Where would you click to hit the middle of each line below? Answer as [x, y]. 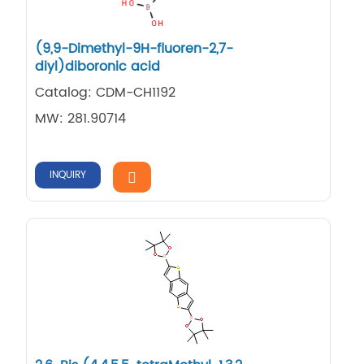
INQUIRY [68, 175]
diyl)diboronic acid [98, 66]
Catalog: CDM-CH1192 [106, 92]
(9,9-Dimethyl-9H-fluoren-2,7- [134, 48]
